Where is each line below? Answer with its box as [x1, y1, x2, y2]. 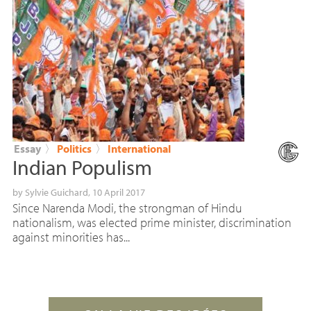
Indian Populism [12, 154, 152, 181]
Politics [56, 142, 92, 156]
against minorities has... [12, 229, 130, 246]
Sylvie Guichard [24, 186, 88, 199]
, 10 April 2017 [87, 186, 145, 199]
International [107, 142, 171, 156]
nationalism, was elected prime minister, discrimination [12, 215, 292, 231]
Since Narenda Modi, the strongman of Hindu [12, 200, 242, 217]
